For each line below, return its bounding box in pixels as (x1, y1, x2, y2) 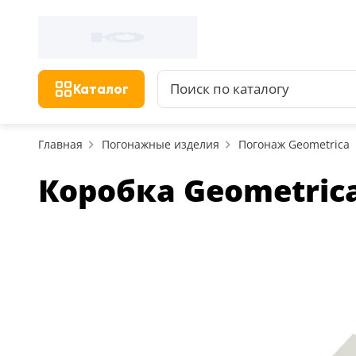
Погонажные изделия (102, 137, 219, 152)
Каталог (73, 81, 129, 97)
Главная (38, 137, 83, 152)
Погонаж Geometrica (238, 137, 350, 152)
